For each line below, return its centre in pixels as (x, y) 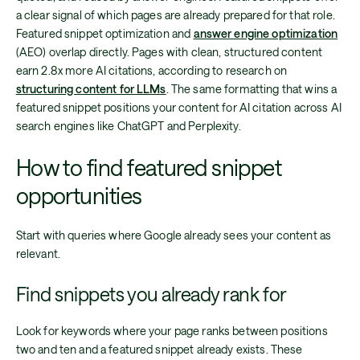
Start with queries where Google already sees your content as (174, 235)
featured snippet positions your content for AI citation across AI (178, 107)
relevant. (38, 254)
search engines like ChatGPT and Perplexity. (128, 125)
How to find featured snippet (149, 168)
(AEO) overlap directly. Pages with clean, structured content (169, 51)
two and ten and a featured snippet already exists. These (159, 350)
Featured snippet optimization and (104, 33)
